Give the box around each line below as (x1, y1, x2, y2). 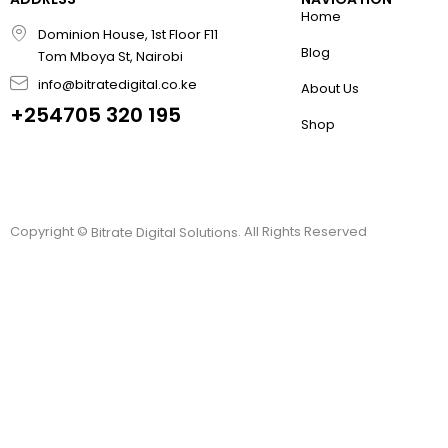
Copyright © (10, 222, 91, 242)
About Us (301, 79, 360, 99)
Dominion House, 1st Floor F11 (37, 25, 218, 45)
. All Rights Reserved (238, 222, 367, 242)
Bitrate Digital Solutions (91, 223, 238, 243)
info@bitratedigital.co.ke (37, 75, 197, 95)
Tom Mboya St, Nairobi (37, 47, 183, 67)
